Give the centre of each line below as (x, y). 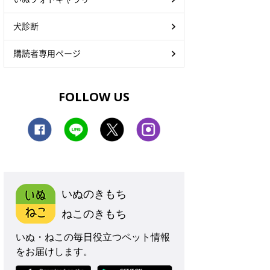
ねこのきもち (94, 213)
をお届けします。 (54, 251)
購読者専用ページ (47, 53)
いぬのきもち (94, 193)
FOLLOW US (94, 96)
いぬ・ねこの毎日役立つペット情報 (93, 237)
